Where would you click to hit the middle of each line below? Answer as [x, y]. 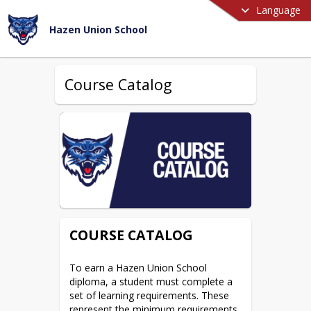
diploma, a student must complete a [151, 282]
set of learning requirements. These [149, 296]
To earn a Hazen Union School [138, 268]
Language [278, 10]
